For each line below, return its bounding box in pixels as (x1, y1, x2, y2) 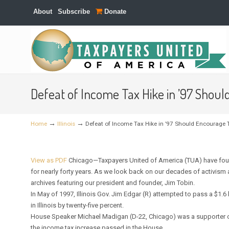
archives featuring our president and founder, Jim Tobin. (31, 179, 195, 187)
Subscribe (58, 8, 90, 15)
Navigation (20, 55, 55, 66)
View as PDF (31, 156, 67, 164)
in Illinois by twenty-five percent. (31, 201, 124, 209)
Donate (102, 8, 127, 15)
